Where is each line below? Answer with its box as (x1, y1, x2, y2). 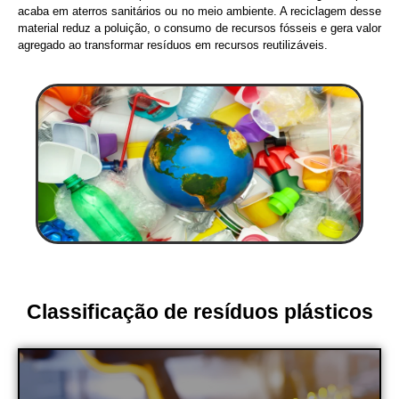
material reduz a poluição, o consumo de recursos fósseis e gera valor (18, 20, 381, 35)
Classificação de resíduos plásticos (26, 300, 373, 324)
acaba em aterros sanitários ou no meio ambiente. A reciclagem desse (18, 4, 381, 18)
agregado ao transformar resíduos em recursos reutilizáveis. (18, 37, 328, 52)
